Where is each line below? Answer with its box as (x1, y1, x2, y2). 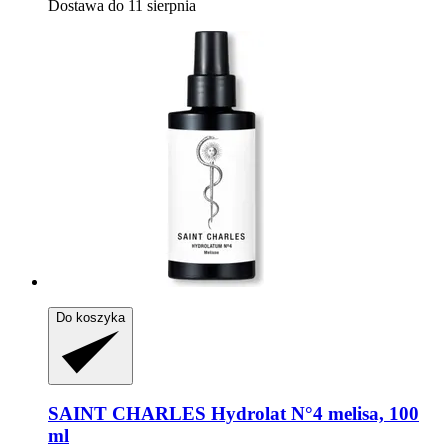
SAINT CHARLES (48, 403, 206, 425)
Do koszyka (56, 309, 125, 325)
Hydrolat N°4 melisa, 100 (206, 403, 419, 425)
